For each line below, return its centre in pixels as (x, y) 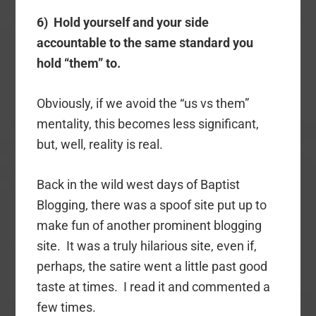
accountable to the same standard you (145, 43)
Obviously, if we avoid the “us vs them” (143, 104)
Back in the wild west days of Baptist (139, 185)
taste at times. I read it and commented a (154, 287)
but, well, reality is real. (100, 145)
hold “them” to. (79, 63)
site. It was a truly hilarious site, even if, (147, 246)
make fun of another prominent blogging (150, 226)
